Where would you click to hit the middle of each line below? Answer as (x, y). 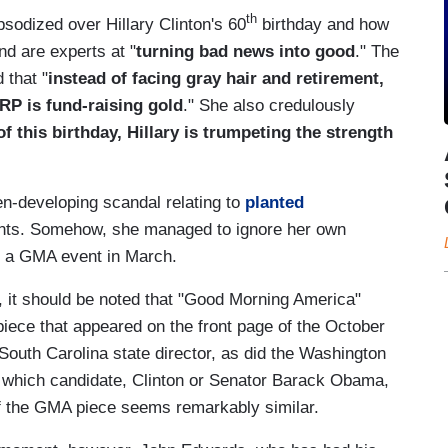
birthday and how (323, 24)
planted (274, 202)
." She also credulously (269, 105)
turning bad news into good (245, 51)
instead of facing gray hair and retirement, (216, 78)
